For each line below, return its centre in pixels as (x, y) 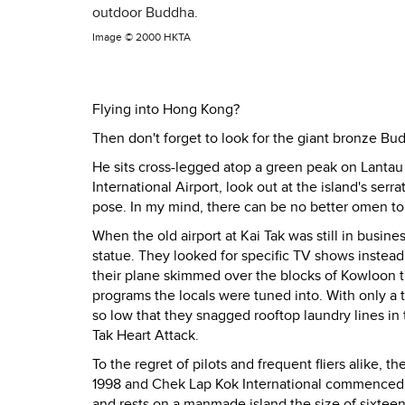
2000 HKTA (163, 38)
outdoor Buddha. (145, 13)
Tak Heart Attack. (146, 336)
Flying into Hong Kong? (166, 110)
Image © (114, 38)
